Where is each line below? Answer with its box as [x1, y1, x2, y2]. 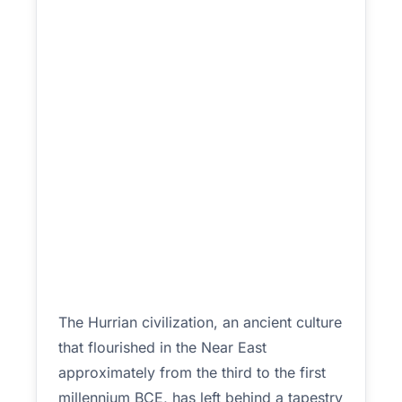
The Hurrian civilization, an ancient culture [58, 313, 342, 331]
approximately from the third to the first [58, 363, 326, 381]
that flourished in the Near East [58, 338, 267, 356]
